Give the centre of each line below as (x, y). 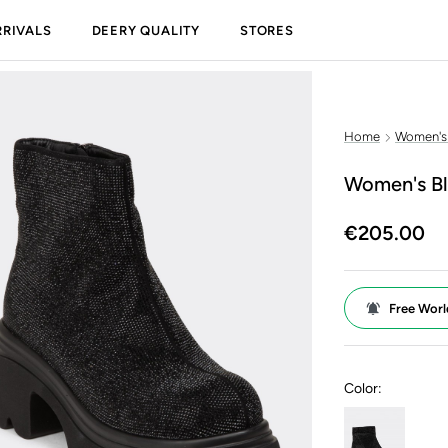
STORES (267, 30)
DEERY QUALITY (146, 30)
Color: (363, 388)
